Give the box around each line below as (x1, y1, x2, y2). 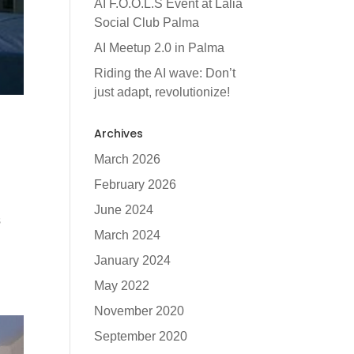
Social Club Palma (94, 16, 200, 29)
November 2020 (94, 304, 185, 318)
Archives (94, 126, 144, 141)
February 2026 (94, 178, 177, 191)
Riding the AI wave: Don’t (94, 66, 236, 80)
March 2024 (94, 228, 161, 242)
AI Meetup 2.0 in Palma (94, 41, 225, 55)
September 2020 (94, 330, 188, 343)
